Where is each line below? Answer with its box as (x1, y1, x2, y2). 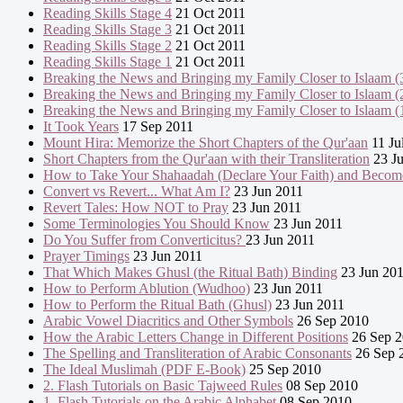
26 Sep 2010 (293, 313, 369, 329)
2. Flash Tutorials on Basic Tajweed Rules (43, 378, 282, 394)
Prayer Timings (43, 248, 130, 264)
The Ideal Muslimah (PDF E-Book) (43, 362, 246, 378)
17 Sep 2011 (119, 119, 193, 135)
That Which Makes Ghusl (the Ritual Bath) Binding (43, 264, 337, 281)
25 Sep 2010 (246, 362, 321, 378)
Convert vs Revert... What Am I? (43, 184, 230, 200)
